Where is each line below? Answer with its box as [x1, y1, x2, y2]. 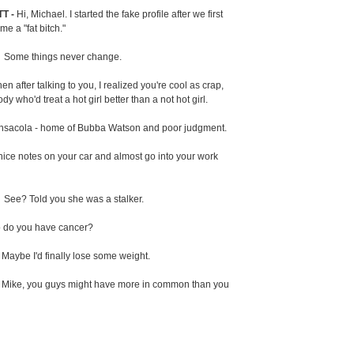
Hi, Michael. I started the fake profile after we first [14, 9, 223, 20]
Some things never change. [2, 52, 122, 62]
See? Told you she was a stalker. [2, 194, 144, 205]
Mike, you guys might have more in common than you [2, 280, 229, 290]
